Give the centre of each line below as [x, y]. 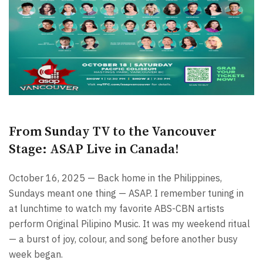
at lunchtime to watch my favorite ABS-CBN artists [117, 208]
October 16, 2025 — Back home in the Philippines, [115, 178]
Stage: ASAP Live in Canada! [94, 149]
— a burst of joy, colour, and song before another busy [123, 239]
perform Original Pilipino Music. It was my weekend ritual [129, 223]
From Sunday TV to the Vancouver [113, 131]
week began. [36, 254]
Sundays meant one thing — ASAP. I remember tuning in [126, 193]
